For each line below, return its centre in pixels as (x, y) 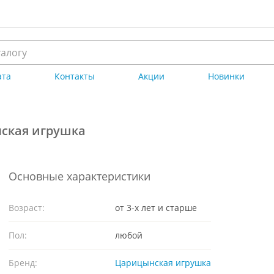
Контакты (75, 76)
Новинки (227, 76)
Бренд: (23, 263)
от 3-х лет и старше (156, 208)
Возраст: (27, 208)
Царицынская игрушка (163, 263)
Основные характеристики (80, 176)
